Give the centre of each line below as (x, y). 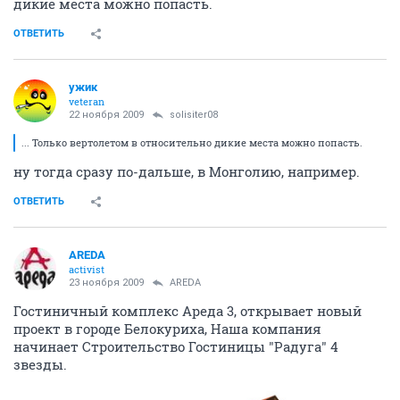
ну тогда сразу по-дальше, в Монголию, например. (187, 172)
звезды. (40, 365)
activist (87, 270)
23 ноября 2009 (106, 283)
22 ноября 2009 (106, 115)
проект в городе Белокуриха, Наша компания (167, 329)
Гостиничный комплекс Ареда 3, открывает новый (187, 311)
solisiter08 (194, 115)
